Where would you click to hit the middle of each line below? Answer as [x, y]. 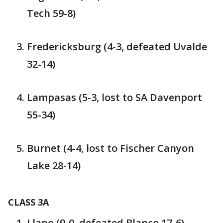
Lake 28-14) [54, 165]
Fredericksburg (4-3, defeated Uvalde [117, 46]
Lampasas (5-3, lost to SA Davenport [114, 97]
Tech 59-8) [51, 13]
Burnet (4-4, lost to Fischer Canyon [111, 148]
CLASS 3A [28, 202]
